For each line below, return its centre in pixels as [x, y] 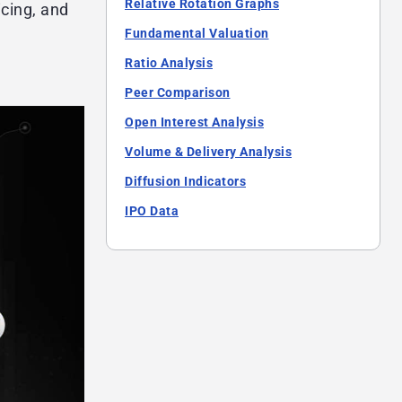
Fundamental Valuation [197, 34]
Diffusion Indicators [185, 182]
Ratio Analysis [169, 63]
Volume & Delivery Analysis [208, 152]
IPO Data [152, 211]
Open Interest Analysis [194, 122]
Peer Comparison [178, 93]
